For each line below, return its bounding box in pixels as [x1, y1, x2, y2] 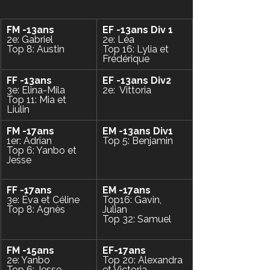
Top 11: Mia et [7, 93, 69, 105]
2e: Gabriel [7, 33, 53, 45]
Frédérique [102, 52, 149, 64]
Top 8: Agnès [7, 203, 65, 215]
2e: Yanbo [7, 254, 50, 266]
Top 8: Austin [7, 43, 64, 55]
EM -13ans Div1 [102, 125, 175, 137]
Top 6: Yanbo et [7, 144, 79, 156]
